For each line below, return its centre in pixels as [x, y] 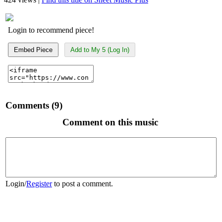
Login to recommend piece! [51, 30]
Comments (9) [34, 105]
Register [39, 183]
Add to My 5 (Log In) [100, 50]
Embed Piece [33, 50]
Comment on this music [110, 122]
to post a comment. [83, 183]
